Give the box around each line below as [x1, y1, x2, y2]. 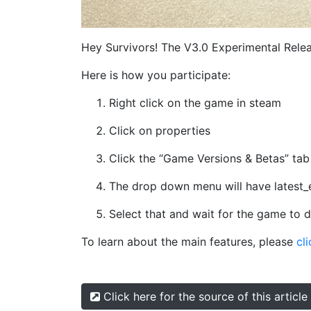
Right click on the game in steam [109, 95, 281, 110]
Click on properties [109, 123, 210, 137]
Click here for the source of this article [100, 289, 308, 303]
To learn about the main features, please [81, 234, 296, 249]
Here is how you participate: [81, 67, 230, 82]
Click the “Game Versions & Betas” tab [109, 151, 310, 165]
